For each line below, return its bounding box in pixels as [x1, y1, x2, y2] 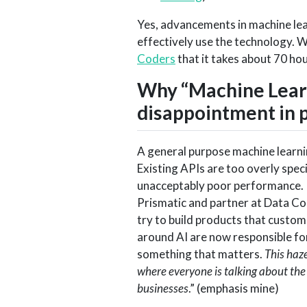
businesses [137, 280, 188, 295]
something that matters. [137, 246, 265, 261]
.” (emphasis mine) [188, 280, 279, 295]
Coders [137, 51, 175, 66]
